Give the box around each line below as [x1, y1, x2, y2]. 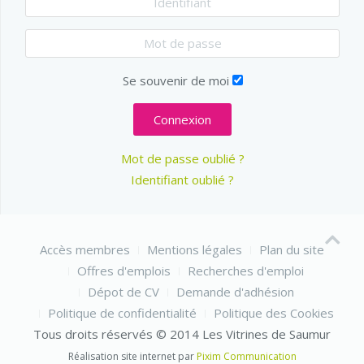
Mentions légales [147, 240, 242, 258]
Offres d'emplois [77, 262, 171, 279]
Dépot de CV [87, 283, 159, 300]
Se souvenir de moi [122, 71, 229, 89]
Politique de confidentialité [47, 304, 197, 321]
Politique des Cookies [213, 304, 334, 321]
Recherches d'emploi [188, 262, 304, 279]
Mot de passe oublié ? [120, 149, 245, 167]
